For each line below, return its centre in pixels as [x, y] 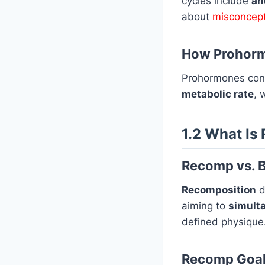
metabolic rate [218, 94]
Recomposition [219, 190]
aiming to [205, 206]
